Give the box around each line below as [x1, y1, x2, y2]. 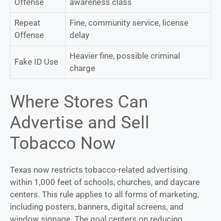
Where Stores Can [10, 91, 148, 112]
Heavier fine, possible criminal [70, 51, 180, 61]
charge [70, 63, 95, 74]
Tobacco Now [10, 133, 115, 153]
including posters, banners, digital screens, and [10, 201, 184, 212]
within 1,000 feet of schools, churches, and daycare [10, 177, 200, 187]
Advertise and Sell [10, 112, 149, 133]
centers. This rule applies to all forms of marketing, [10, 189, 199, 199]
